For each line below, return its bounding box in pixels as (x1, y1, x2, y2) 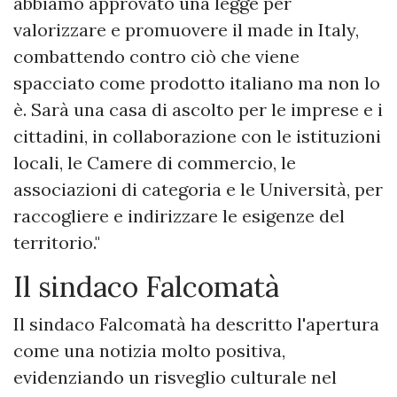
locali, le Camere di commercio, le (13, 152, 296, 175)
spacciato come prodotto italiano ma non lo (13, 72, 380, 95)
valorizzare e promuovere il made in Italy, (13, 19, 359, 42)
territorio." (13, 231, 100, 254)
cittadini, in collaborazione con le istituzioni (13, 125, 381, 148)
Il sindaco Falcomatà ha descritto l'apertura (13, 313, 379, 336)
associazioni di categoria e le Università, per (13, 178, 383, 201)
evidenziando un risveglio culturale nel (13, 366, 337, 389)
